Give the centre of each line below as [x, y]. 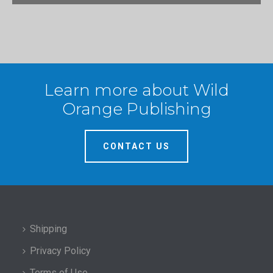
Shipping [49, 229]
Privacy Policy [61, 251]
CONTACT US [136, 146]
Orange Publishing [136, 109]
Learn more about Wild [136, 90]
